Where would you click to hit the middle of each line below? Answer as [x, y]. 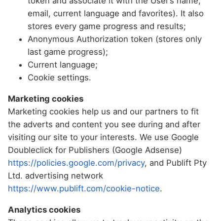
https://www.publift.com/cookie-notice [84, 189]
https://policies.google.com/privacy [76, 163]
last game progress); [68, 52]
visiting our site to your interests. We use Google [103, 137]
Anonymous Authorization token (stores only [115, 39]
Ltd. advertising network [55, 176]
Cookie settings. [59, 78]
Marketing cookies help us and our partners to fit [103, 112]
